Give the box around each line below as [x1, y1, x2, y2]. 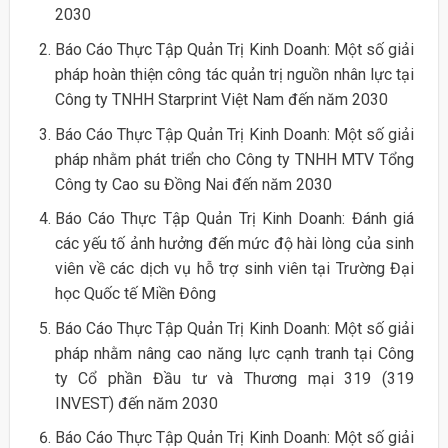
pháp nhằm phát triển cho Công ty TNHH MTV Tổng [54, 149, 415, 169]
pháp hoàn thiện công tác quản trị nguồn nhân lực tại [54, 65, 415, 85]
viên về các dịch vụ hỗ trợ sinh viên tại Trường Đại [54, 259, 415, 279]
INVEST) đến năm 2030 [54, 393, 218, 413]
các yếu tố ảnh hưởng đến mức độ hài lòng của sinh [54, 234, 415, 254]
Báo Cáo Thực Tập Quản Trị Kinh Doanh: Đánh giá [54, 209, 415, 229]
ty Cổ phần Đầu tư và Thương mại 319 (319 [54, 368, 415, 388]
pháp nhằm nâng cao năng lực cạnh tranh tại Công [54, 343, 415, 363]
